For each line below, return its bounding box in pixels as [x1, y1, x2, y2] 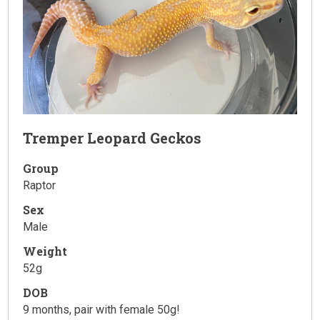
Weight [23, 244, 68, 259]
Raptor [23, 179, 56, 193]
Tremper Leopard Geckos [23, 129, 202, 148]
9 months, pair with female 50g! [23, 303, 181, 317]
